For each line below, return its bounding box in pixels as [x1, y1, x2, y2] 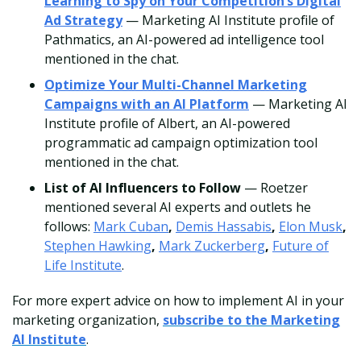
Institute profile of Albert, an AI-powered [44, 114, 290, 133]
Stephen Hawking [44, 237, 151, 255]
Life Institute [44, 256, 122, 275]
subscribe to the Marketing [163, 311, 340, 330]
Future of [272, 237, 329, 255]
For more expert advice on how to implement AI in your [12, 292, 344, 310]
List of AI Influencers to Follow [44, 179, 241, 197]
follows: [44, 218, 93, 236]
